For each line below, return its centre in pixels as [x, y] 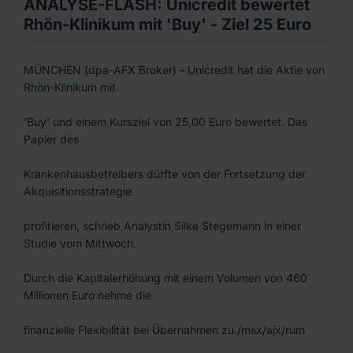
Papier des [51, 139]
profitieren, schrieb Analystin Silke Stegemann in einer [162, 226]
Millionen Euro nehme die [87, 295]
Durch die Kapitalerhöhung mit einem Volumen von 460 [165, 278]
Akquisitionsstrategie [78, 191]
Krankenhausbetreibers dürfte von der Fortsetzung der [165, 174]
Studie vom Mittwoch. [80, 243]
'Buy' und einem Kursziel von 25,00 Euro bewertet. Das [165, 122]
